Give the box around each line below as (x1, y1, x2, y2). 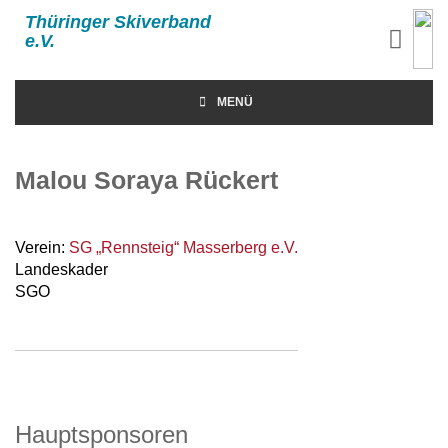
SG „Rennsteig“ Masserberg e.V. (69, 239, 298, 256)
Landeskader (15, 261, 108, 278)
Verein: (15, 239, 69, 256)
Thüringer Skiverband (25, 12, 211, 32)
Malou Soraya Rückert (15, 166, 278, 194)
